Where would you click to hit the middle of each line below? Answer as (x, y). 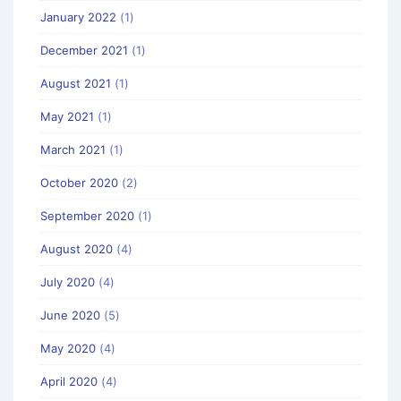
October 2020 (79, 182)
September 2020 (87, 215)
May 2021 (67, 116)
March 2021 (73, 149)
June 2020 (70, 315)
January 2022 (78, 17)
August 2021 (76, 83)
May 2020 (68, 348)
